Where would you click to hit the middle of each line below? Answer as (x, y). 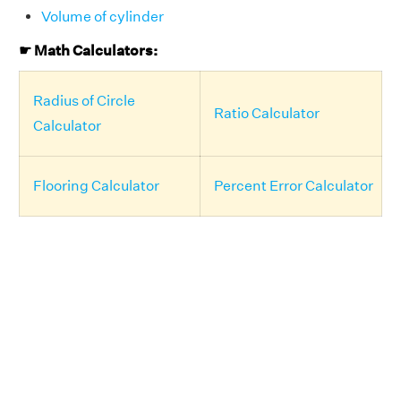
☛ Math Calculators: (88, 50)
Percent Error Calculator (294, 185)
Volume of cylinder (102, 17)
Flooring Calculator (96, 185)
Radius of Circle (84, 100)
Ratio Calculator (267, 113)
